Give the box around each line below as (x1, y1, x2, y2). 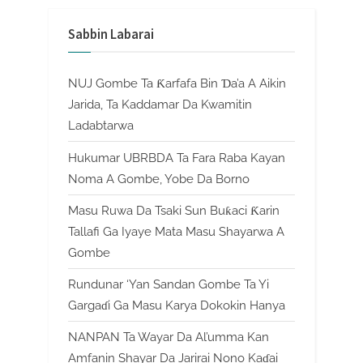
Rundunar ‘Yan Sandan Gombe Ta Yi (68, 276, 269, 292)
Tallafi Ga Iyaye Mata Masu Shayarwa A (68, 224, 284, 239)
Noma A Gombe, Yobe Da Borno (68, 171, 250, 186)
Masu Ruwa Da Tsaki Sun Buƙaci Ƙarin (68, 203, 280, 218)
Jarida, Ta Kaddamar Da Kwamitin (68, 97, 252, 113)
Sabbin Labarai (68, 25, 154, 43)
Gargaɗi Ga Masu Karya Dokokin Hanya (68, 297, 285, 313)
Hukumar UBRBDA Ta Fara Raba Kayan (68, 150, 285, 165)
